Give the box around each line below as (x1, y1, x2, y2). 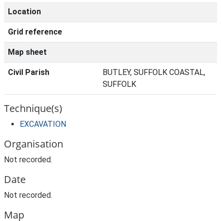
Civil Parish (8, 68, 49, 77)
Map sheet (8, 47, 47, 57)
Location (8, 7, 41, 16)
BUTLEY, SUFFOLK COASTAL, (103, 68, 205, 77)
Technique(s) (4, 102, 62, 115)
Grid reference (8, 27, 62, 37)
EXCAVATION (20, 119, 66, 129)
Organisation (4, 137, 63, 150)
